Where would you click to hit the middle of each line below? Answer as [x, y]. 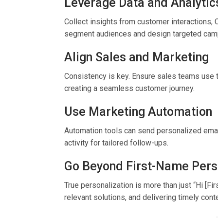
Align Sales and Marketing [136, 57]
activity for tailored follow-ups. [116, 143]
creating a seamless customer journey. [129, 89]
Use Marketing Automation [138, 112]
